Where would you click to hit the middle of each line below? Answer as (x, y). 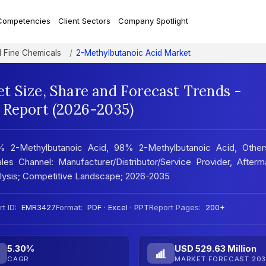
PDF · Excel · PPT (117, 208)
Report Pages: (175, 208)
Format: (69, 208)
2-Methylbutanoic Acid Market (133, 53)
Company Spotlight (153, 21)
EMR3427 (37, 208)
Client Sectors (84, 21)
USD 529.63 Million (215, 249)
